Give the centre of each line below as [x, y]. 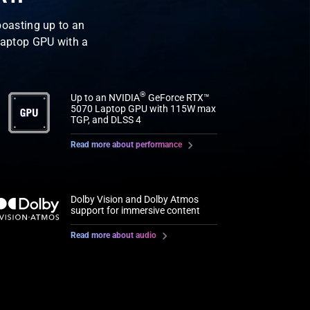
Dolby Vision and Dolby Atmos [134, 199]
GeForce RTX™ [177, 97]
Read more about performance [126, 144]
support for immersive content [135, 210]
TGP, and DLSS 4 [106, 119]
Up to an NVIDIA [105, 97]
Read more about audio [113, 235]
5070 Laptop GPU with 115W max [143, 108]
